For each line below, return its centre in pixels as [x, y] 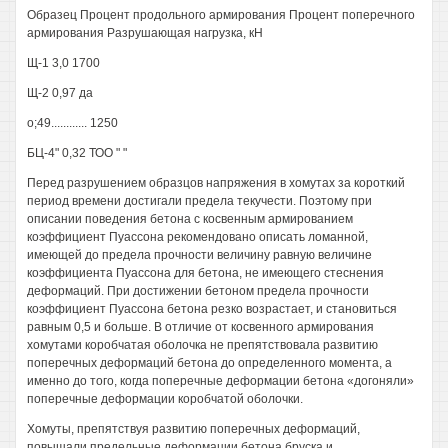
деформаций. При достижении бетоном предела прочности [198, 291]
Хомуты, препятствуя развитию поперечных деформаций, [193, 429]
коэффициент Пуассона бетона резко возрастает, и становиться [212, 309]
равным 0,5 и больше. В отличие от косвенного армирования [200, 327]
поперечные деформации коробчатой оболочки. [165, 399]
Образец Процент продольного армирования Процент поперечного [221, 15]
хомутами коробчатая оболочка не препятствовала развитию [202, 345]
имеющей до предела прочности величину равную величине [199, 255]
